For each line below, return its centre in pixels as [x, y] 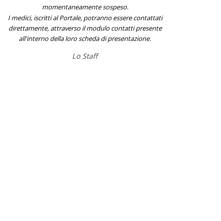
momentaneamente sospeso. [85, 7]
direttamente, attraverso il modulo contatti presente [85, 28]
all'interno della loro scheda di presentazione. [85, 38]
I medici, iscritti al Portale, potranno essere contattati [85, 18]
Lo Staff [85, 56]
